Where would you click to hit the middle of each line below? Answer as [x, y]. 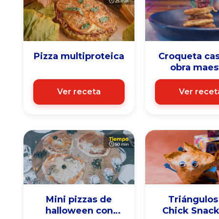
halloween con [79, 211]
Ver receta [79, 92]
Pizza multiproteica [93, 56]
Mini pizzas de [79, 200]
